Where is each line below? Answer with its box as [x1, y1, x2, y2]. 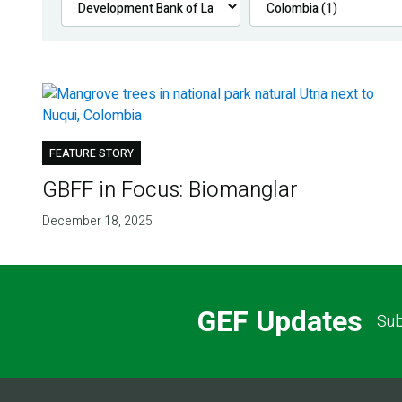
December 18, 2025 [41, 212, 153, 232]
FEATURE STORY [48, 145, 134, 162]
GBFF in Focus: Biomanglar [41, 174, 298, 206]
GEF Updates [197, 300, 363, 343]
